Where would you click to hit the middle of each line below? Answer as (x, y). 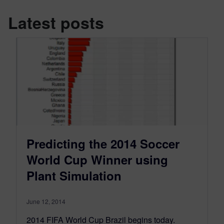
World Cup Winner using (97, 159)
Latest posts (56, 22)
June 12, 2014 (46, 201)
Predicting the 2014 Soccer (103, 143)
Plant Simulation (74, 175)
